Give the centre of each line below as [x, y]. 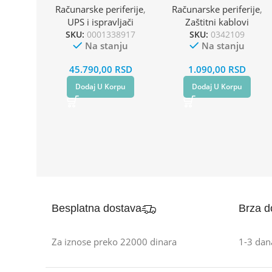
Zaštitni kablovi [217, 22]
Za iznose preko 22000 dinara [114, 241]
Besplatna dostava [97, 208]
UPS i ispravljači [101, 22]
